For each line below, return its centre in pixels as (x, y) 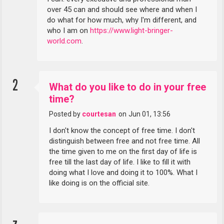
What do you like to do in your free (128, 87)
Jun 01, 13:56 (149, 114)
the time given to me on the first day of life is (123, 151)
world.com (64, 41)
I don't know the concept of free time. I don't (122, 130)
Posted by (66, 114)
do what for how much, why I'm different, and (122, 20)
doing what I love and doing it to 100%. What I (123, 172)
